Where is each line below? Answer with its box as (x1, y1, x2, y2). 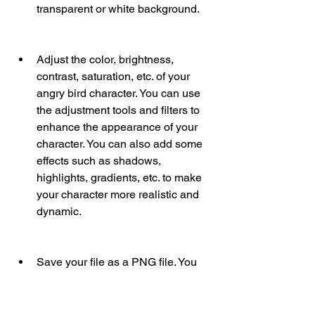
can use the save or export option (37, 272, 202, 285)
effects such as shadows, (37, 154, 161, 167)
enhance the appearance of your (37, 120, 198, 134)
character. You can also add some (37, 137, 202, 150)
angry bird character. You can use (37, 86, 200, 100)
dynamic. (37, 205, 82, 218)
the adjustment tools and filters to (37, 103, 200, 117)
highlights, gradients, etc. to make (37, 171, 202, 184)
